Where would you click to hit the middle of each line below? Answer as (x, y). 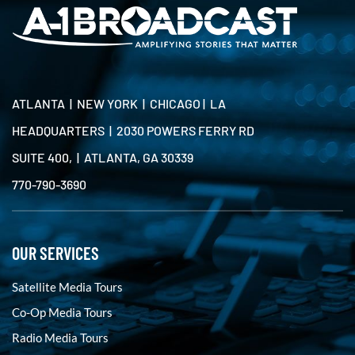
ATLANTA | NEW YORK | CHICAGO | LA (119, 103)
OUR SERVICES (55, 253)
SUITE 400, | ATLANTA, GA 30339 (103, 157)
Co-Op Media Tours (62, 312)
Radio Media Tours (60, 338)
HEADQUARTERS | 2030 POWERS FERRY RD (133, 130)
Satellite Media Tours (67, 287)
